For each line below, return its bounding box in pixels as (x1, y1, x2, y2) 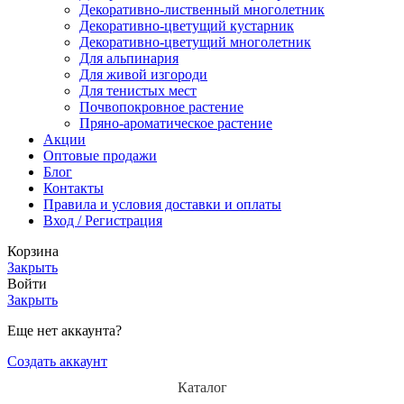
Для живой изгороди (79, 67, 207, 83)
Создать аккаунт (7, 353, 107, 370)
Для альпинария (79, 50, 179, 67)
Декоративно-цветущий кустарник (79, 18, 294, 34)
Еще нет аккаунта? (7, 323, 122, 339)
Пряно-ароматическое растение (79, 115, 272, 132)
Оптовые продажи (43, 148, 157, 164)
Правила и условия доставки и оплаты (43, 197, 281, 213)
